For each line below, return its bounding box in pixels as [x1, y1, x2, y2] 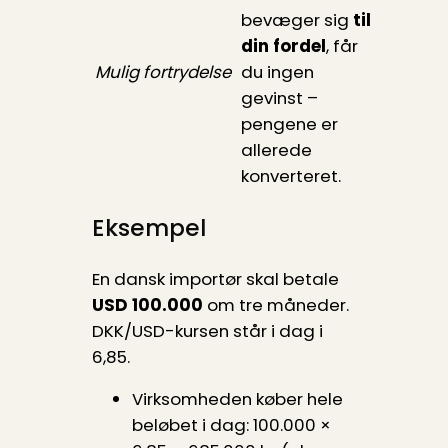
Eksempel [91, 212, 206, 245]
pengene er [240, 112, 338, 137]
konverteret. [240, 164, 341, 189]
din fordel [240, 34, 326, 59]
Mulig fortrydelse [94, 60, 231, 85]
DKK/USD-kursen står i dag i [91, 318, 323, 343]
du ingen [240, 60, 314, 85]
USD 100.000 [91, 292, 203, 317]
